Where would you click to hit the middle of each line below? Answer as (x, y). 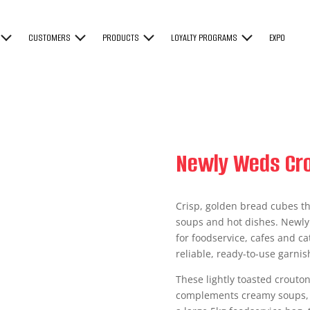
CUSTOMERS (50, 38)
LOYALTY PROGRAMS (204, 38)
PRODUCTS (121, 38)
